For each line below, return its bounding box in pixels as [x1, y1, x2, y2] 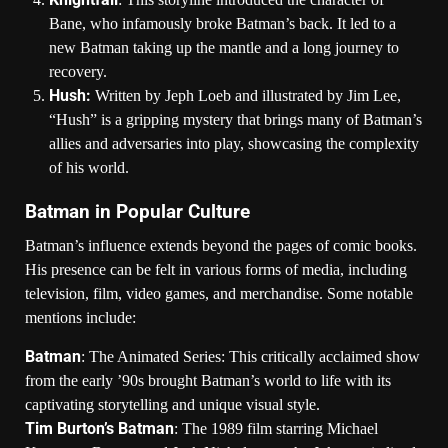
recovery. [49, 62, 107, 80]
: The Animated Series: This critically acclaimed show [81, 347, 420, 365]
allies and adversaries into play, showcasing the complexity [49, 134, 419, 152]
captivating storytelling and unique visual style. [25, 395, 320, 413]
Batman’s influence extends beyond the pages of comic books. [25, 236, 417, 254]
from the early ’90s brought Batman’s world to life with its [25, 371, 391, 389]
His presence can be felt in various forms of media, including [25, 260, 407, 278]
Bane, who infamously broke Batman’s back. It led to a [49, 14, 396, 32]
